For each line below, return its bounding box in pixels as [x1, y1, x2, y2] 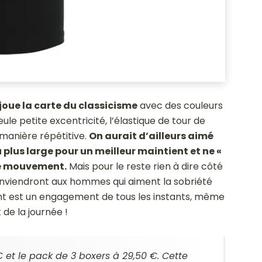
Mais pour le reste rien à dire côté [66, 160, 223, 174]
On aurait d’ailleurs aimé [88, 129, 213, 143]
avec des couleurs [137, 99, 223, 113]
